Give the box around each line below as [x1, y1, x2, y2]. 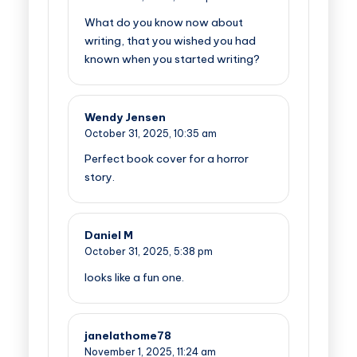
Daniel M [84, 228, 133, 243]
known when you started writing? [84, 51, 260, 66]
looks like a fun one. [84, 270, 184, 285]
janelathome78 [84, 328, 171, 343]
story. [84, 170, 115, 185]
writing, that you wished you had [84, 33, 256, 48]
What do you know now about [84, 14, 243, 29]
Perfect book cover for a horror [84, 151, 249, 167]
